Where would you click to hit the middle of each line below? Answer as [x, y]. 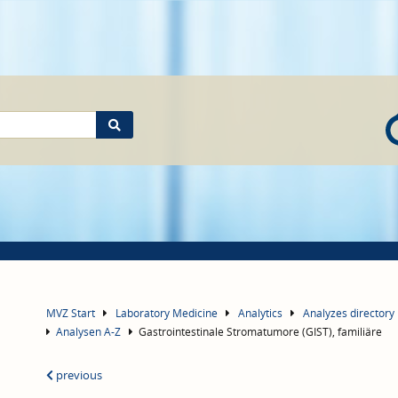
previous [77, 375]
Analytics [260, 313]
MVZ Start [70, 313]
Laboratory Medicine [166, 313]
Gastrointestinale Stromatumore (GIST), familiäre [260, 331]
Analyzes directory [349, 313]
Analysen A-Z [88, 331]
